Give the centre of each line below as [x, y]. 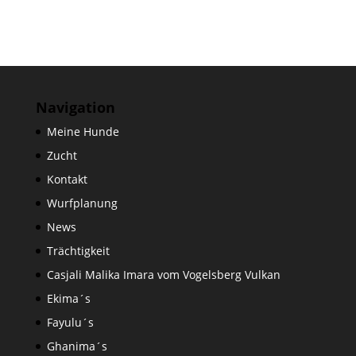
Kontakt [67, 180]
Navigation [75, 108]
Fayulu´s [70, 323]
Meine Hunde [83, 132]
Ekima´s [68, 299]
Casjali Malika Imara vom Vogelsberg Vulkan [163, 275]
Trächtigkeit [78, 251]
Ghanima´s [77, 346]
